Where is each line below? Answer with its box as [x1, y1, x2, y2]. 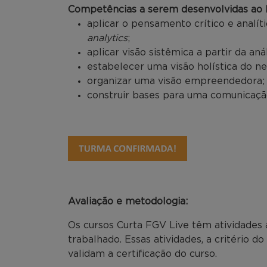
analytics [87, 33, 128, 43]
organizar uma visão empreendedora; [87, 76, 265, 86]
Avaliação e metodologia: [68, 196, 188, 206]
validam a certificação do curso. [68, 249, 220, 259]
